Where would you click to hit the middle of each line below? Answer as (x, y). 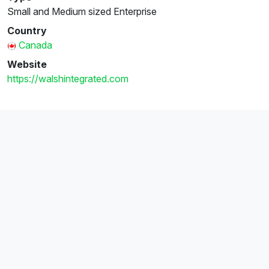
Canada (35, 45)
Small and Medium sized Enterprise (82, 11)
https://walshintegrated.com (68, 78)
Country (27, 30)
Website (27, 64)
